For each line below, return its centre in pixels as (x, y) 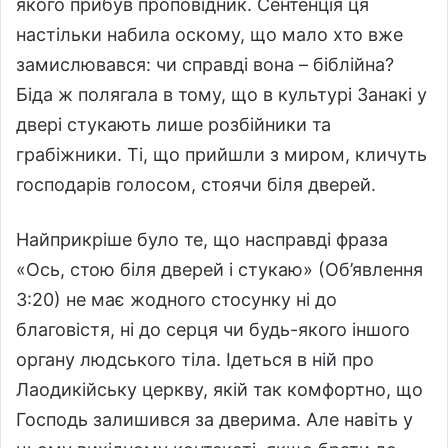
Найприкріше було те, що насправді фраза (202, 239)
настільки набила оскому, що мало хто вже (209, 34)
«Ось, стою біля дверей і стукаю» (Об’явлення (219, 269)
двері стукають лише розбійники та (173, 124)
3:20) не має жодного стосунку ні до (176, 299)
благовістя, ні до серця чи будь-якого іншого (213, 329)
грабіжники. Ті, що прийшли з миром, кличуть (221, 154)
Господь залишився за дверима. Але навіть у (214, 419)
